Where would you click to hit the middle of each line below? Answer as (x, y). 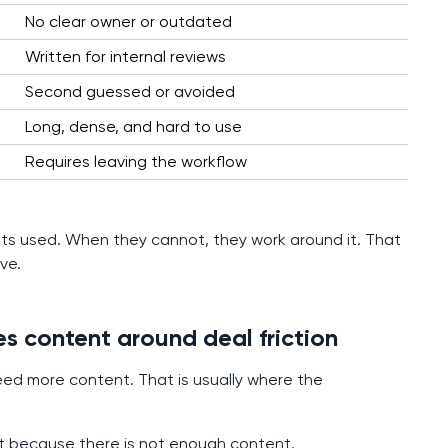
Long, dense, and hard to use (133, 127)
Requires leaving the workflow (135, 162)
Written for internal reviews (125, 57)
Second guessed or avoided (129, 92)
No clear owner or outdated (128, 22)
